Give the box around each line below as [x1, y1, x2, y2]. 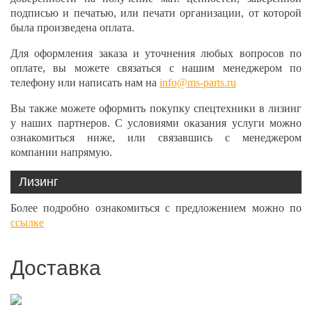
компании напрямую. [10, 146, 112, 158]
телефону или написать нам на [10, 77, 159, 88]
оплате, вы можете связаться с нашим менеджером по [10, 62, 302, 74]
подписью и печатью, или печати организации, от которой [10, 7, 302, 19]
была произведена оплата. [10, 22, 134, 33]
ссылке [10, 217, 44, 228]
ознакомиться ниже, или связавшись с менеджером [10, 132, 302, 143]
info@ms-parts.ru [159, 77, 236, 88]
